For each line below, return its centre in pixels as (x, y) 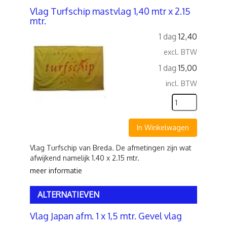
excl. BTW (180, 52)
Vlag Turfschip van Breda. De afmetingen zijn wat (111, 148)
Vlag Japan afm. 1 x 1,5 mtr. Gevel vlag (106, 216)
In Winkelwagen (163, 127)
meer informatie (56, 171)
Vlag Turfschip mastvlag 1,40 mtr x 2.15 (110, 11)
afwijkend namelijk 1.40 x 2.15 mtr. (85, 158)
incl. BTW (181, 83)
